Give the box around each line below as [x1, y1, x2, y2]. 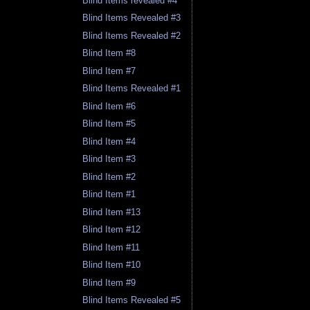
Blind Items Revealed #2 [82, 30, 181, 41]
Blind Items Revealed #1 [82, 83, 181, 94]
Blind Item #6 [82, 100, 136, 111]
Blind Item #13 [82, 206, 141, 217]
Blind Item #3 [82, 154, 136, 165]
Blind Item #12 [82, 224, 141, 235]
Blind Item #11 [82, 241, 140, 253]
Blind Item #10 [82, 259, 141, 271]
